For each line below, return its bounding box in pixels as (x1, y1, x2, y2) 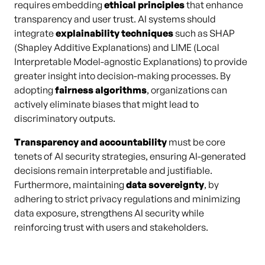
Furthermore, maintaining (14, 179, 126, 190)
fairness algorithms (55, 84, 147, 96)
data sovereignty (126, 179, 204, 190)
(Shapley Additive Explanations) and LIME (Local (14, 41, 219, 53)
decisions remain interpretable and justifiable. (14, 164, 212, 176)
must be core (167, 136, 225, 148)
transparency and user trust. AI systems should (14, 13, 216, 25)
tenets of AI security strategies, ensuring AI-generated (14, 150, 246, 162)
